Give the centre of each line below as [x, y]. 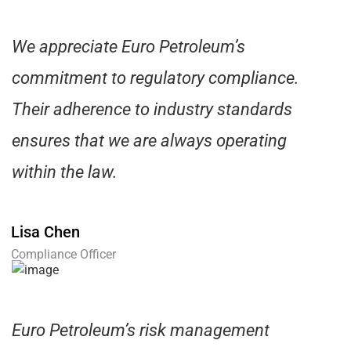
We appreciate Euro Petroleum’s [128, 47]
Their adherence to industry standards [152, 110]
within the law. [65, 172]
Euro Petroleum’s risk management [141, 331]
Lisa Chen [45, 232]
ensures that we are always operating [149, 141]
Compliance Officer [63, 255]
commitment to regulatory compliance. [156, 78]
